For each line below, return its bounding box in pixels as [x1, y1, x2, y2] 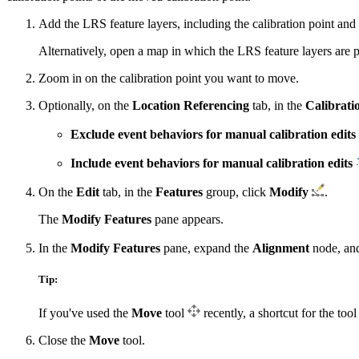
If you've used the [38, 305, 131, 320]
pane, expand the [160, 241, 252, 256]
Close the [38, 333, 89, 347]
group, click [203, 185, 269, 200]
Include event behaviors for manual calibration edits [71, 156, 353, 171]
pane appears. [151, 212, 224, 227]
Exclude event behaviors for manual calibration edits [71, 127, 356, 142]
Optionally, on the [38, 99, 132, 113]
